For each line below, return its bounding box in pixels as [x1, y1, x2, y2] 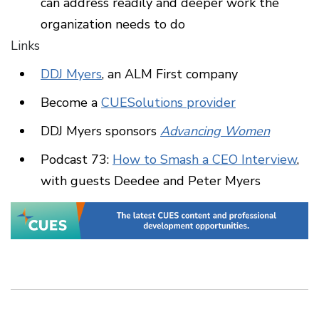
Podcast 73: [41, 151, 113, 169]
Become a [41, 94, 101, 112]
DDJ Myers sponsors [41, 122, 160, 140]
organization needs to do [41, 16, 185, 33]
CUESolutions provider [101, 94, 236, 112]
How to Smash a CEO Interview [113, 151, 297, 169]
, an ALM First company [102, 66, 238, 83]
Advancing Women [160, 122, 270, 140]
